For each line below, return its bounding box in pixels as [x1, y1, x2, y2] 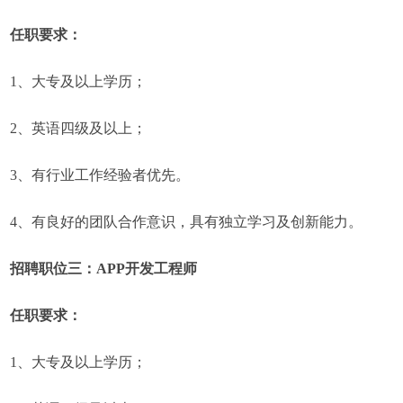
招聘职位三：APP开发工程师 [10, 261, 198, 276]
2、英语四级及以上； [10, 121, 148, 136]
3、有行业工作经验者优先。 [10, 167, 191, 183]
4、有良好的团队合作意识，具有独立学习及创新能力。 [10, 214, 363, 229]
